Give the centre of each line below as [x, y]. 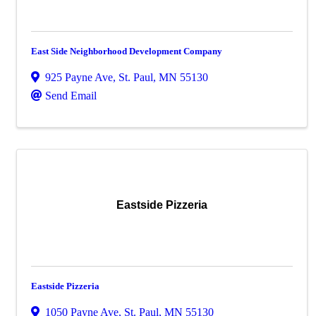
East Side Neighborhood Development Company [127, 51]
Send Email [71, 96]
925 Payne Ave [79, 77]
